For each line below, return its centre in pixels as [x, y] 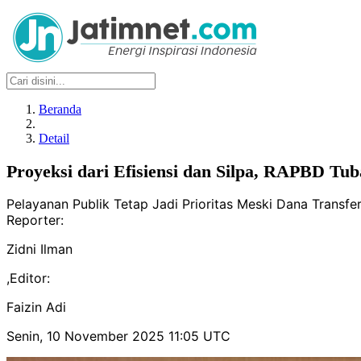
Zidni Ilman [39, 249]
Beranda [60, 109]
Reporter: [35, 220]
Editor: [30, 278]
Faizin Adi [36, 307]
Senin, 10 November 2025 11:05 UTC [118, 336]
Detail [54, 138]
